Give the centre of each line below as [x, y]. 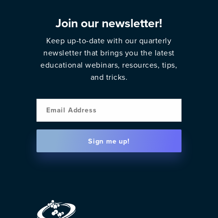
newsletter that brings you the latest [109, 53]
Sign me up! [109, 141]
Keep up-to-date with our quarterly [109, 41]
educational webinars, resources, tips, [109, 65]
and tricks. [109, 77]
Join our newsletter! [109, 23]
